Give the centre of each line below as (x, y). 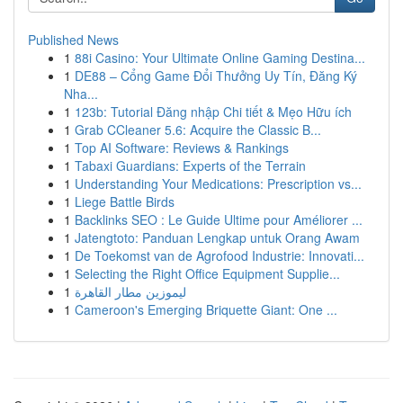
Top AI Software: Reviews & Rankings (182, 148)
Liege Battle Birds (125, 201)
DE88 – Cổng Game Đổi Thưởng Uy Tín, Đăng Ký (216, 76)
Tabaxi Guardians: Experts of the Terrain (190, 166)
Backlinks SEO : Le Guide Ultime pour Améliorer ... (219, 219)
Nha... (81, 94)
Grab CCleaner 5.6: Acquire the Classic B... (198, 130)
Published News (73, 40)
